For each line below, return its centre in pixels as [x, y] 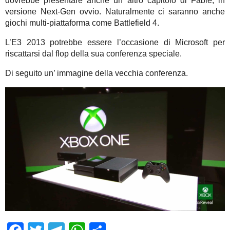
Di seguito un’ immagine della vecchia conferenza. [97, 73]
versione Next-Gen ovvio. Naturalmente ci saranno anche [115, 11]
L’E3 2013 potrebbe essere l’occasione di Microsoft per [115, 42]
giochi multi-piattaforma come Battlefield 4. [82, 23]
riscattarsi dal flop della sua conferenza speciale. [93, 53]
